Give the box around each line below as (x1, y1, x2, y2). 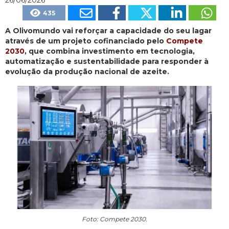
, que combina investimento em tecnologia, (25, 46, 195, 56)
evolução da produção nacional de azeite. (5, 66, 169, 76)
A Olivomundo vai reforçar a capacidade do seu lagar (5, 26, 212, 35)
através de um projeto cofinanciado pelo (5, 36, 166, 45)
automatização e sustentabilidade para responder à (5, 56, 209, 66)
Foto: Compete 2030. (82, 215, 147, 223)
